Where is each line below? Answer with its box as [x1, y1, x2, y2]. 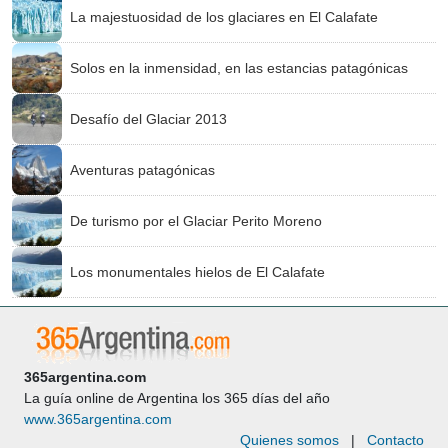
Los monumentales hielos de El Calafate [70, 263, 325, 280]
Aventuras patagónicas [70, 161, 215, 178]
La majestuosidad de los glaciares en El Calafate [70, 8, 378, 25]
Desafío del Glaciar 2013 [70, 110, 227, 127]
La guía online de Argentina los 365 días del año [24, 390, 330, 406]
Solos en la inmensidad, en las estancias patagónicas [70, 59, 408, 76]
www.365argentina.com [24, 411, 172, 427]
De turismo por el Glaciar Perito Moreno [70, 212, 322, 229]
